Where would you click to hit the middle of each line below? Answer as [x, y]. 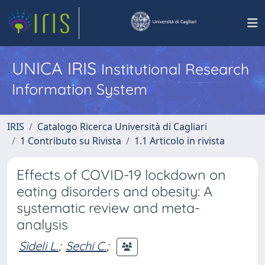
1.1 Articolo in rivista [180, 141]
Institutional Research [175, 69]
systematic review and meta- [108, 208]
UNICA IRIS [56, 68]
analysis [42, 224]
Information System [80, 89]
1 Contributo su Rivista [71, 141]
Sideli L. [39, 245]
